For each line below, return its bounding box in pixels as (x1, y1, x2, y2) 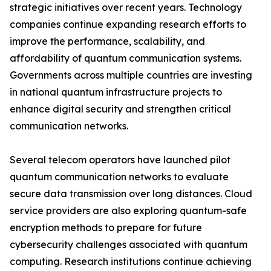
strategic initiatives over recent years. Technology (10, 1, 242, 14)
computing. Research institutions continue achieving (10, 255, 252, 268)
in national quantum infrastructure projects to (10, 86, 222, 99)
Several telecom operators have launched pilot (10, 154, 230, 166)
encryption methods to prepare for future (10, 221, 202, 234)
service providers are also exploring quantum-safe (10, 204, 247, 217)
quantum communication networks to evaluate (10, 171, 229, 183)
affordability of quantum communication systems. (10, 52, 241, 65)
